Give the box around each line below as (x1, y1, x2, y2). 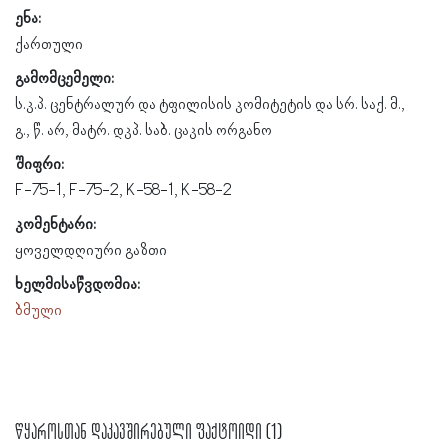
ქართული (15, 35, 83, 54)
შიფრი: (15, 155, 64, 174)
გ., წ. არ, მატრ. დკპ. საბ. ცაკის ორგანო (15, 121, 272, 140)
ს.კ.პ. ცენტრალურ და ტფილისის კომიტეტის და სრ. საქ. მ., (15, 95, 405, 114)
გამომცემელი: (15, 69, 114, 88)
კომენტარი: (15, 215, 96, 234)
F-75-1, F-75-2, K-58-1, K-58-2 (15, 181, 232, 200)
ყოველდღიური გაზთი (15, 241, 167, 260)
